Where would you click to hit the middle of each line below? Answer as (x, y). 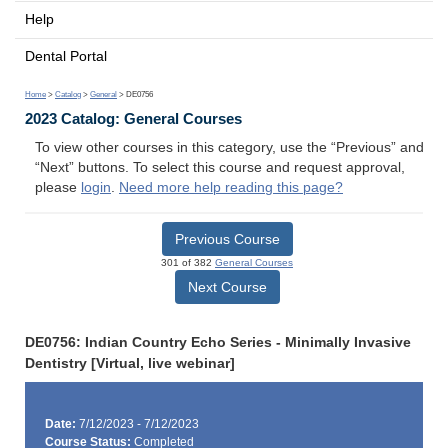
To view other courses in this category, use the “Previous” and (229, 148)
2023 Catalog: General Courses (133, 119)
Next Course (227, 286)
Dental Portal (66, 56)
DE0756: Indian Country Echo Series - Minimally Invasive (218, 342)
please (58, 188)
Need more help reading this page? (231, 188)
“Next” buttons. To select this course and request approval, (220, 168)
